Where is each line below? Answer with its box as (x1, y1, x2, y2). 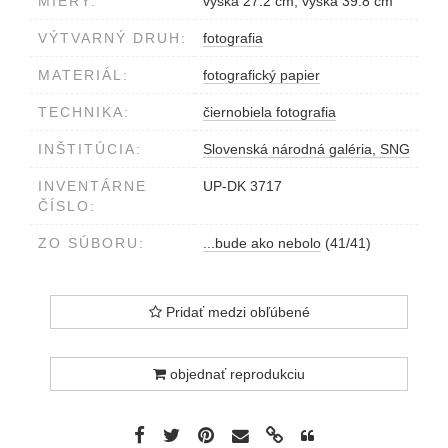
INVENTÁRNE (38, 178, 147, 195)
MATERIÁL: (38, 67, 129, 84)
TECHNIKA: (38, 104, 130, 121)
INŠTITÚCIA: (38, 141, 142, 158)
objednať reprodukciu (166, 366, 305, 383)
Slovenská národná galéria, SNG (203, 141, 410, 158)
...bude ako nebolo (203, 235, 321, 252)
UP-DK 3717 (203, 178, 282, 195)
